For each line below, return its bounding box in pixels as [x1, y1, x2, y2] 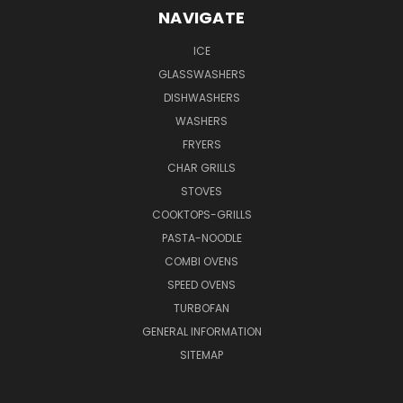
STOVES [181, 183, 222, 199]
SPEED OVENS [167, 276, 236, 292]
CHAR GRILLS [167, 159, 236, 175]
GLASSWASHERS [157, 66, 246, 82]
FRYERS [182, 136, 221, 152]
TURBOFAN [174, 300, 229, 316]
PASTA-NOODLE [161, 229, 242, 246]
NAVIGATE [158, 5, 245, 29]
